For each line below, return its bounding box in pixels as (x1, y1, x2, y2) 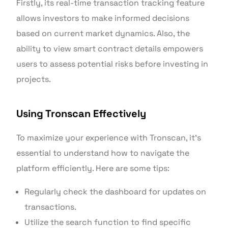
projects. (16, 74, 51, 85)
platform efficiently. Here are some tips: (16, 163, 170, 174)
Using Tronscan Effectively (16, 107, 147, 121)
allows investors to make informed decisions (16, 13, 190, 24)
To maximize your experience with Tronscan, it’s (16, 132, 202, 144)
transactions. (24, 202, 77, 213)
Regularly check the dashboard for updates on (24, 186, 207, 197)
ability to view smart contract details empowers (16, 43, 204, 54)
